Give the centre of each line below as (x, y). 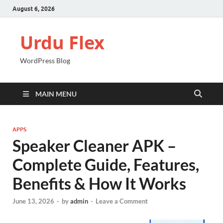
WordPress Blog (45, 60)
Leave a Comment (122, 201)
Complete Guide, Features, (106, 165)
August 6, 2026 (34, 8)
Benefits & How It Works (99, 183)
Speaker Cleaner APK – (94, 146)
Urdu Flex (62, 43)
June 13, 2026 (33, 201)
